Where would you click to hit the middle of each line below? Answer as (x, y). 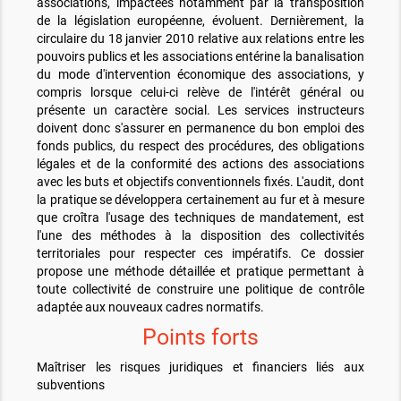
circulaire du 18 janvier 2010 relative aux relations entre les (200, 39)
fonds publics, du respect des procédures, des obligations (200, 146)
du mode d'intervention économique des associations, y (200, 75)
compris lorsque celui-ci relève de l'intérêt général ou (200, 93)
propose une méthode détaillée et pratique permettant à (200, 272)
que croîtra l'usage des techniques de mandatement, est (200, 218)
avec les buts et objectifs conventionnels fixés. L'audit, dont (200, 182)
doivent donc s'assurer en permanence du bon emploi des (200, 128)
